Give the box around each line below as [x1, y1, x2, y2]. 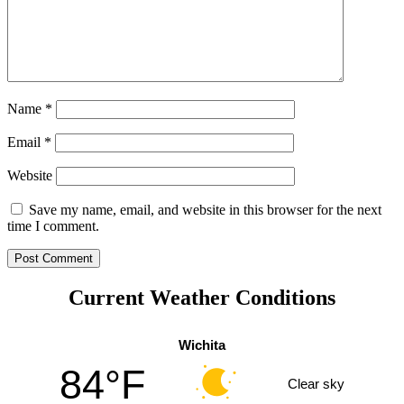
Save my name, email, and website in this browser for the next [29, 202, 381, 218]
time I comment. [7, 218, 99, 234]
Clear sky [287, 375, 344, 391]
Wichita [179, 337, 225, 353]
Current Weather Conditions [69, 286, 335, 310]
